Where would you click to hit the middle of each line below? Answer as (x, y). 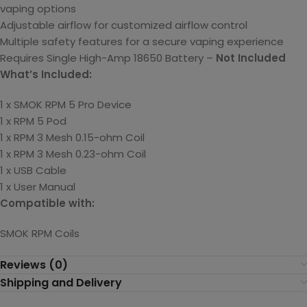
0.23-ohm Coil (111, 154)
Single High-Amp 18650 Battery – (131, 58)
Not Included (251, 58)
